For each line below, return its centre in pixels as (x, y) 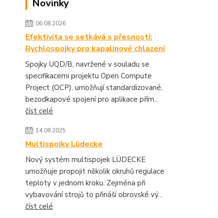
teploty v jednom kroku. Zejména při (85, 183)
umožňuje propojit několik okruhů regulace (95, 171)
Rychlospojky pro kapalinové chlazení (95, 49)
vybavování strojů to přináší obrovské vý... (94, 195)
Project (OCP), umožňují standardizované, (94, 88)
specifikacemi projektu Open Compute (89, 76)
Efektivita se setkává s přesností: (89, 37)
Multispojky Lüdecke (64, 144)
